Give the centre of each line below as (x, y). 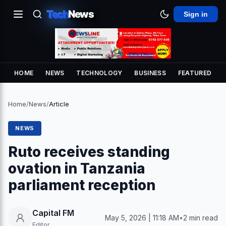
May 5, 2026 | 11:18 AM (142, 218)
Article (59, 104)
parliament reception (82, 185)
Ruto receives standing (89, 152)
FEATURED (195, 73)
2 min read (201, 218)
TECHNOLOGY (99, 73)
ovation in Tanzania (77, 168)
